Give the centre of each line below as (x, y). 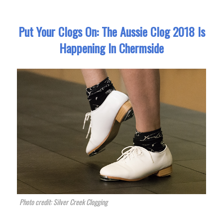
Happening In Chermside (111, 48)
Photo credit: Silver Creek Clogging (64, 202)
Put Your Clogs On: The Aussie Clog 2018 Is (111, 31)
